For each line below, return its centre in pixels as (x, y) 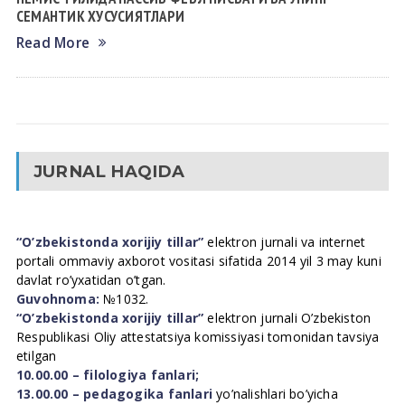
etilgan (36, 356)
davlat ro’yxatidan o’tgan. (91, 280)
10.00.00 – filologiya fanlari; (108, 375)
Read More (53, 43)
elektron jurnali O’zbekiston (287, 318)
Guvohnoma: (58, 299)
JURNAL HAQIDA (109, 171)
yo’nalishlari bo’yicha (275, 394)
